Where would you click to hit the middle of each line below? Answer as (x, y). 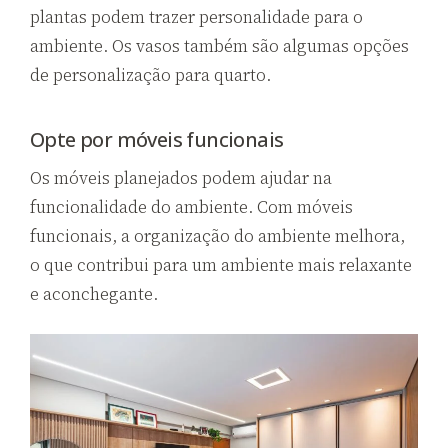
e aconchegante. (94, 293)
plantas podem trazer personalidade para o (196, 16)
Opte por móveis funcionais (157, 139)
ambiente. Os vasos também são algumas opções (219, 45)
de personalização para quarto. (150, 74)
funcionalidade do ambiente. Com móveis (191, 206)
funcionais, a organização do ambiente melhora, (217, 235)
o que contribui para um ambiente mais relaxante (221, 264)
